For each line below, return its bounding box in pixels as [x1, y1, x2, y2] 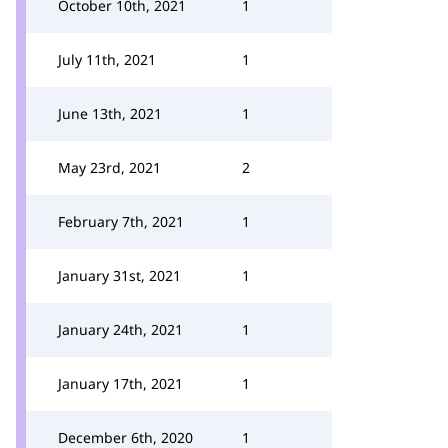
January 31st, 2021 [58, 266, 181, 285]
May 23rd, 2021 [58, 158, 161, 177]
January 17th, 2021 [58, 374, 183, 393]
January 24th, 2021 [58, 320, 183, 339]
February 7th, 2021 [58, 212, 184, 231]
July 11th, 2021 [58, 50, 156, 69]
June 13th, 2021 [58, 104, 162, 123]
